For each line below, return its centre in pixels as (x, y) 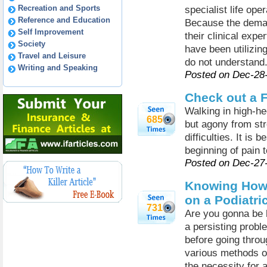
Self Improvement (51, 32)
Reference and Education (64, 20)
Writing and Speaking (58, 68)
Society (32, 44)
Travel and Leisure (52, 56)
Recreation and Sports (59, 8)
